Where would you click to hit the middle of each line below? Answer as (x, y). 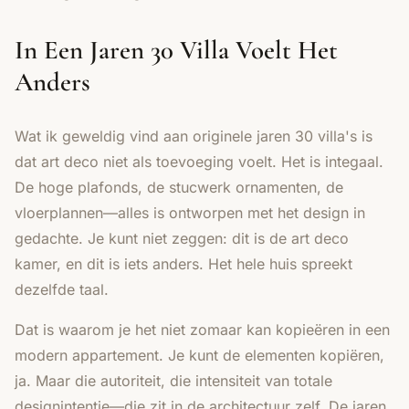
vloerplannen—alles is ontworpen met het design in (190, 212)
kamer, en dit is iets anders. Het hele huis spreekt (184, 263)
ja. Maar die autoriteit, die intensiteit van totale (173, 380)
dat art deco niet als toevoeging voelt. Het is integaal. (199, 161)
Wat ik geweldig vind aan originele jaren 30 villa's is (194, 136)
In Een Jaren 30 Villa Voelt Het (176, 49)
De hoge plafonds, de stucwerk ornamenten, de (179, 187)
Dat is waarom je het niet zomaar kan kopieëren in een (202, 329)
